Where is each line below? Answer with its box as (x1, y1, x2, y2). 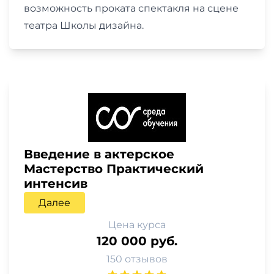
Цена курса (108, 218, 166, 231)
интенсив (24, 176, 87, 191)
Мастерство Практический (24, 161, 204, 176)
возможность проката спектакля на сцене (24, 2, 239, 14)
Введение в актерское (24, 146, 174, 161)
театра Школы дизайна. (24, 19, 144, 31)
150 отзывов (106, 253, 168, 265)
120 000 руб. (97, 233, 177, 248)
